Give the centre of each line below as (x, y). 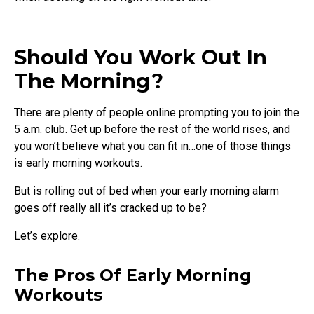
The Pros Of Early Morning (133, 275)
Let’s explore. (47, 236)
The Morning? (89, 81)
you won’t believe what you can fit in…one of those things (152, 146)
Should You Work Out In (141, 57)
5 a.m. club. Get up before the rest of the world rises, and (152, 130)
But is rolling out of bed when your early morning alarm (146, 191)
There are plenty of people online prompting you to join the (157, 113)
